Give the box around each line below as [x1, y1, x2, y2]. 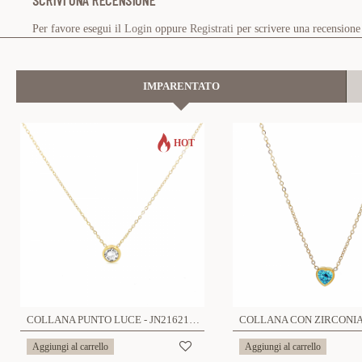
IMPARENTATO [142, 80, 220, 93]
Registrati [190, 23, 234, 36]
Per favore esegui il [32, 23, 124, 36]
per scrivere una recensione [234, 23, 360, 36]
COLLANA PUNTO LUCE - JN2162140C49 [189, 314, 200, 326]
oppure [152, 23, 190, 36]
